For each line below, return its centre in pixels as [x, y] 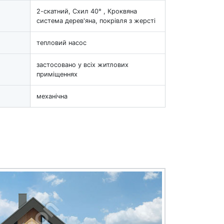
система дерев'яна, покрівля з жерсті [96, 20]
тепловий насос [61, 42]
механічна [52, 96]
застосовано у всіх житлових [82, 64]
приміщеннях [57, 74]
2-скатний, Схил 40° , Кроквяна [87, 11]
